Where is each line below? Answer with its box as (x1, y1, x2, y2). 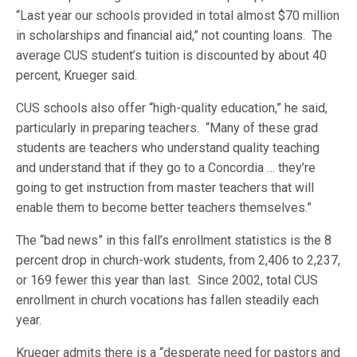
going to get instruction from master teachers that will (16, 180, 315, 195)
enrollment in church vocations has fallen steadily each (16, 292, 320, 308)
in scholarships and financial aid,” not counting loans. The (16, 28, 333, 43)
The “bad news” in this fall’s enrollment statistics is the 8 (16, 233, 332, 248)
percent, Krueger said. (16, 68, 138, 83)
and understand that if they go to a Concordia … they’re (16, 160, 316, 175)
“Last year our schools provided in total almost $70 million (16, 8, 340, 23)
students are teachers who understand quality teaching (16, 140, 320, 155)
